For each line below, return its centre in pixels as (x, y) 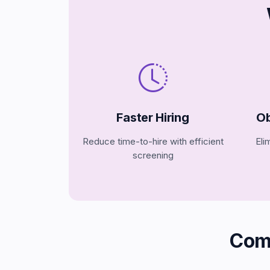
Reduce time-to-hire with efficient (153, 141)
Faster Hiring (153, 118)
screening (153, 155)
